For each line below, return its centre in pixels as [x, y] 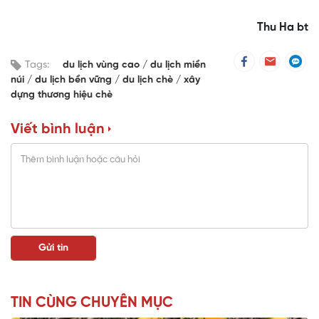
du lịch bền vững [75, 80]
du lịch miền [178, 66]
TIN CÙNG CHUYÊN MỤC [92, 303]
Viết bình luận [58, 130]
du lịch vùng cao [103, 66]
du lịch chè [149, 80]
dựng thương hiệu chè [62, 95]
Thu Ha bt [283, 28]
